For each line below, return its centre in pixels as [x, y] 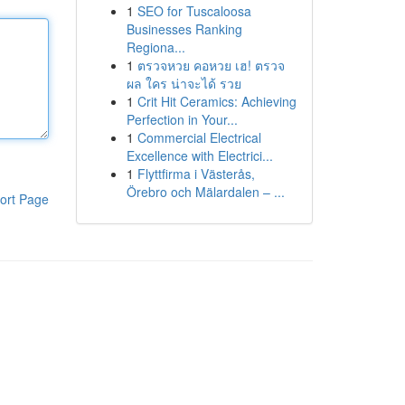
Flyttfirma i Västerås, [196, 174]
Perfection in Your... [182, 119]
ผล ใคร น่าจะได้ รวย [184, 83]
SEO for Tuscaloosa [194, 11]
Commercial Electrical [199, 137]
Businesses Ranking [184, 29]
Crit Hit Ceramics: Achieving [217, 101]
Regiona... [155, 47]
